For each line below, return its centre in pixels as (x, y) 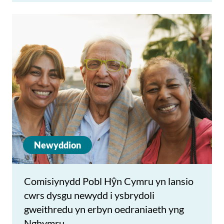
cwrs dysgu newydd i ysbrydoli (89, 195)
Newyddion (57, 145)
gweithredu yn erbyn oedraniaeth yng (104, 209)
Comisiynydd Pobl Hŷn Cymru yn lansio (109, 181)
